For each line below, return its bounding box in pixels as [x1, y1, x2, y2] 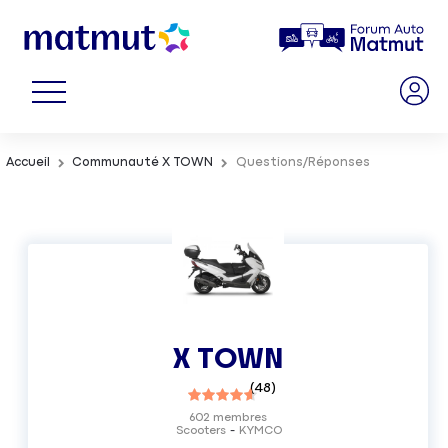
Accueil [6, 156, 51, 170]
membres [210, 411, 268, 424]
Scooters [176, 424, 227, 437]
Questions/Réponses [235, 156, 370, 170]
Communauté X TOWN [72, 156, 214, 170]
